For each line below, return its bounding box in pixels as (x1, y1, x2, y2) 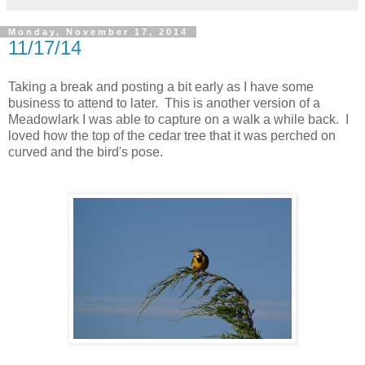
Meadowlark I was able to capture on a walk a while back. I (8, 112, 349, 126)
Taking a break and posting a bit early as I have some (8, 79, 314, 94)
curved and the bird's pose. (8, 144, 163, 159)
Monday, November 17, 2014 (8, 26, 188, 37)
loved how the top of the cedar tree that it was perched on (8, 128, 336, 143)
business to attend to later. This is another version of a (8, 95, 320, 110)
